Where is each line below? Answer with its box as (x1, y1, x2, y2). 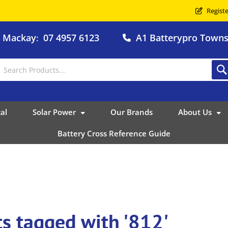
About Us (178, 106, 212, 117)
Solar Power (32, 106, 76, 117)
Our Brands (110, 106, 153, 117)
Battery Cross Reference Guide (58, 128, 170, 138)
